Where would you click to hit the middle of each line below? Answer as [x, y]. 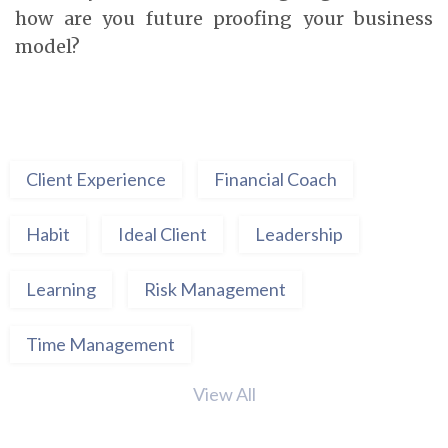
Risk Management [215, 288]
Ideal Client [162, 233]
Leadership [299, 233]
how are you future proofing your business [224, 18]
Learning [61, 288]
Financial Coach [275, 178]
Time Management [100, 343]
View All [224, 393]
